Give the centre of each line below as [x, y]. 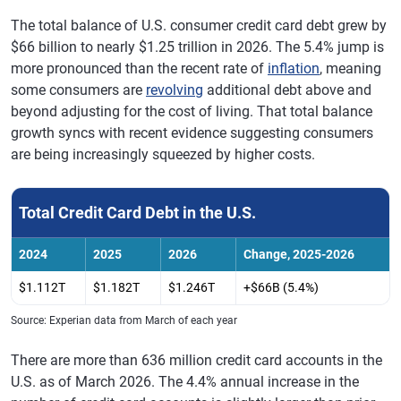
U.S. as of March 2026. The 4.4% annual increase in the [185, 382]
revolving [175, 90]
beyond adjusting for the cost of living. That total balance [192, 111]
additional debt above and [287, 90]
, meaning [350, 68]
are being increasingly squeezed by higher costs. [163, 154]
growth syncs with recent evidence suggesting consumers [192, 133]
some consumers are [78, 90]
